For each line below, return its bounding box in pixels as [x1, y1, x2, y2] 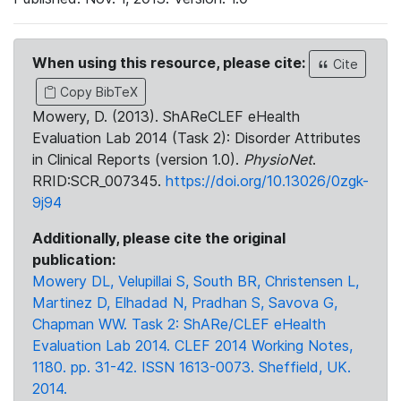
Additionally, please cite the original [32, 229, 286, 247]
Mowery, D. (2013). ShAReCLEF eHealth [32, 107, 300, 125]
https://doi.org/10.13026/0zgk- [166, 172, 369, 190]
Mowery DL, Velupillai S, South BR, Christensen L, [32, 272, 359, 290]
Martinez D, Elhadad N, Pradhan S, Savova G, [32, 294, 337, 311]
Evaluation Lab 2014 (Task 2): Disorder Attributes [32, 129, 361, 147]
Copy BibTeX [56, 84, 138, 99]
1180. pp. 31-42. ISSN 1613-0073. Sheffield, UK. [32, 358, 351, 376]
